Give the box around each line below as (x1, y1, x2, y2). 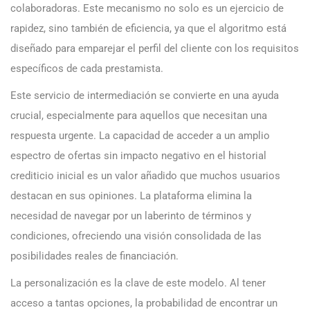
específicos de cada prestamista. (10, 62, 163, 75)
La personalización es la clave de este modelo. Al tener (10, 277, 266, 290)
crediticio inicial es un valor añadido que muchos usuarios (10, 170, 280, 183)
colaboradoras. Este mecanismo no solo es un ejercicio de (10, 2, 284, 15)
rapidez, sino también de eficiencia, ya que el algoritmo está (10, 22, 286, 35)
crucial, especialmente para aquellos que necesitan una (10, 109, 267, 122)
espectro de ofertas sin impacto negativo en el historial (10, 149, 266, 163)
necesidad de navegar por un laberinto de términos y (10, 210, 251, 223)
